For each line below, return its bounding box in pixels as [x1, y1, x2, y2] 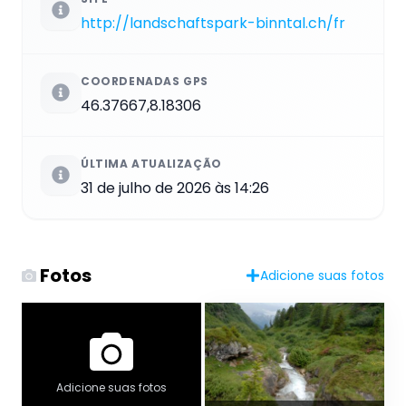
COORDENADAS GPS [81, 72, 208, 89]
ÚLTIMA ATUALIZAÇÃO [81, 155, 222, 171]
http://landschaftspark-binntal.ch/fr [81, 12, 345, 34]
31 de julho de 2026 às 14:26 [81, 177, 269, 198]
